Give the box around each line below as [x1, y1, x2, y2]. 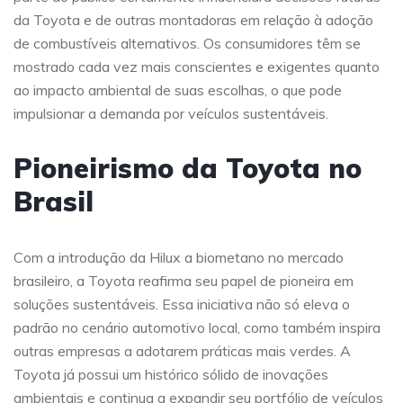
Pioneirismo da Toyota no [13, 150, 362, 185]
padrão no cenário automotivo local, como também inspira [13, 318, 381, 336]
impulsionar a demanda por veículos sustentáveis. [13, 103, 328, 122]
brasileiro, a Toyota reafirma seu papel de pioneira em [13, 271, 354, 290]
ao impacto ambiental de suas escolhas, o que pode [13, 80, 342, 99]
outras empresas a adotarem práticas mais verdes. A [13, 341, 351, 360]
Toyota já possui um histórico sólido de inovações [13, 364, 328, 383]
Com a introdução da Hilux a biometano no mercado [13, 247, 344, 266]
